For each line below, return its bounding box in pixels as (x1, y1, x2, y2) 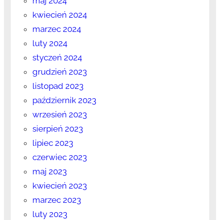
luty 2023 (32, 209, 67, 219)
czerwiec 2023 (32, 152, 87, 162)
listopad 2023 (32, 81, 83, 91)
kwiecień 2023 (32, 180, 87, 191)
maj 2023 (32, 166, 67, 176)
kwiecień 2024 (32, 9, 87, 20)
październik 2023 (32, 95, 96, 105)
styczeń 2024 (32, 52, 82, 62)
